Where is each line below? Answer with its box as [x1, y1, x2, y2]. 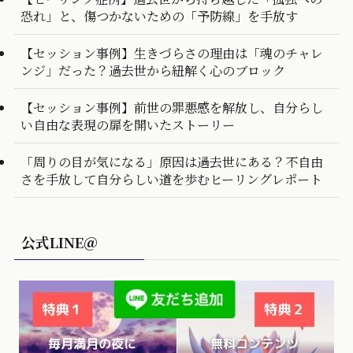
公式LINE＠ [20, 231, 98, 252]
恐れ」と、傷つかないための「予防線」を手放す [20, 6, 298, 25]
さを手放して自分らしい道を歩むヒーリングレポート [20, 169, 322, 189]
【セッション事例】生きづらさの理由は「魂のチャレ [20, 43, 323, 62]
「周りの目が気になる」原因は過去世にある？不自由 [20, 152, 323, 172]
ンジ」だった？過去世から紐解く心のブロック [20, 60, 285, 80]
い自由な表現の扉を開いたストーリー [20, 115, 235, 135]
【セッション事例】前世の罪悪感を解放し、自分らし [20, 98, 323, 117]
